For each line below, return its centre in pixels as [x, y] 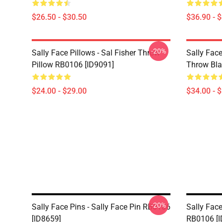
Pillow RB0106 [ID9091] [73, 65]
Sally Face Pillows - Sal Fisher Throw [96, 53]
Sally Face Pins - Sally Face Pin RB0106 [101, 207]
